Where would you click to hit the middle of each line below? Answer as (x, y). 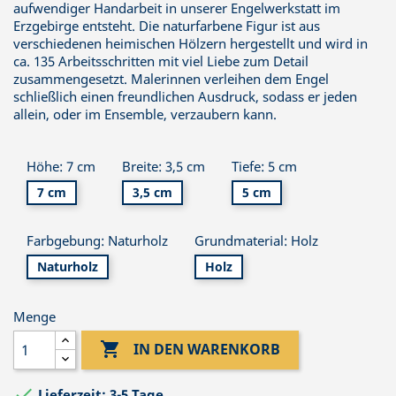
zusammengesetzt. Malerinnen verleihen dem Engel (171, 79)
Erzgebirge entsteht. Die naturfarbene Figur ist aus (167, 26)
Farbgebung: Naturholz (97, 240)
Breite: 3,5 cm (164, 166)
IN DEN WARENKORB (207, 350)
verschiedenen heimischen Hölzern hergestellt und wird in (190, 43)
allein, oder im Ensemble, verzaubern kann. (145, 114)
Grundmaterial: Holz (256, 240)
